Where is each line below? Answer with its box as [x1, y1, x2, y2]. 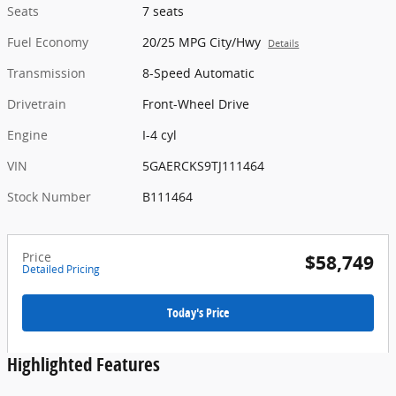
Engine [7, 126, 48, 144]
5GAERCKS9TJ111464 [142, 157, 265, 175]
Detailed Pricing [22, 262, 100, 278]
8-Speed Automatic [142, 65, 255, 82]
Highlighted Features [7, 351, 160, 377]
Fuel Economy [7, 34, 88, 51]
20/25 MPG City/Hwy [142, 34, 262, 51]
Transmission [7, 65, 86, 82]
